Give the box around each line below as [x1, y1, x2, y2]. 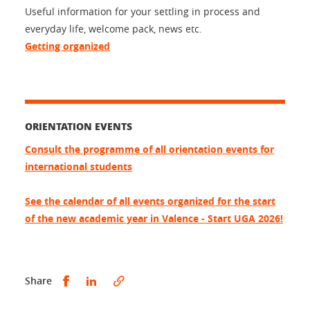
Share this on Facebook [71, 273, 183, 286]
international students [25, 159, 132, 173]
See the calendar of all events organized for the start [25, 194, 275, 208]
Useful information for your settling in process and [25, 4, 260, 18]
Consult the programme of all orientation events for [25, 142, 274, 156]
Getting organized [25, 39, 110, 53]
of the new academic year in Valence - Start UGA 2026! [25, 211, 283, 225]
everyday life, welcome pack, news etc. [25, 21, 202, 35]
